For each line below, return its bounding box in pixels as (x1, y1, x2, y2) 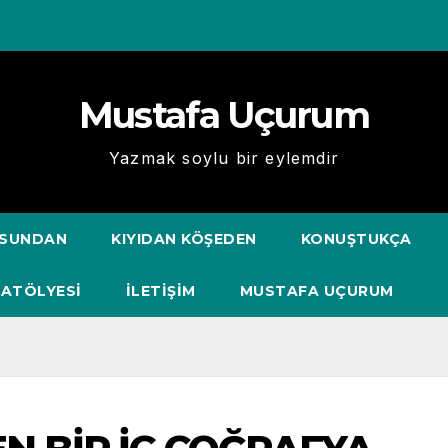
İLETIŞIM (125, 282, 196, 300)
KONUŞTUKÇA (300, 230, 412, 248)
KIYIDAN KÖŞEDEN (111, 230, 257, 248)
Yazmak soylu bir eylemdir (109, 148, 339, 168)
